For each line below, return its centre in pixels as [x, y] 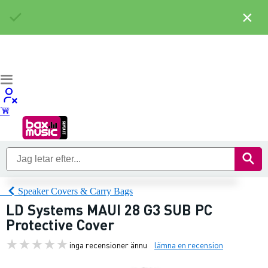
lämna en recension [189, 244]
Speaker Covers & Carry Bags [75, 191]
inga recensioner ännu [108, 244]
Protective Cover [60, 225]
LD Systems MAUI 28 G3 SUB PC [109, 210]
